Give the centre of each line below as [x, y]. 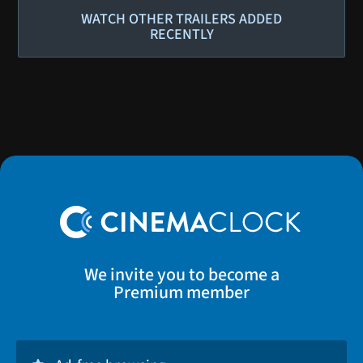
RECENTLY [181, 34]
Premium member [181, 292]
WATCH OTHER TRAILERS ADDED [181, 19]
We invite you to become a [181, 274]
